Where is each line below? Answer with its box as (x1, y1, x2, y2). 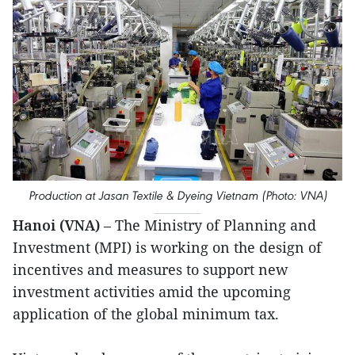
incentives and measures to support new (13, 260, 288, 280)
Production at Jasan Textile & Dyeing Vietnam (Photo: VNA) (28, 188, 327, 204)
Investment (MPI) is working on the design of (13, 238, 322, 258)
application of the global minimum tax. (13, 304, 279, 324)
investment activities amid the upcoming (13, 282, 291, 302)
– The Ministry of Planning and (100, 216, 316, 235)
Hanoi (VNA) (13, 216, 100, 235)
